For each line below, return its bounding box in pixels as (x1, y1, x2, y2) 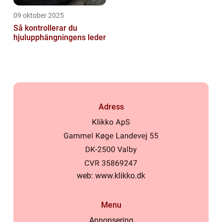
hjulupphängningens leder (13, 33, 106, 43)
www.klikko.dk (95, 171, 145, 180)
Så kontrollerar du (13, 23, 77, 33)
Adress (98, 102, 124, 111)
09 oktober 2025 (13, 11, 64, 20)
